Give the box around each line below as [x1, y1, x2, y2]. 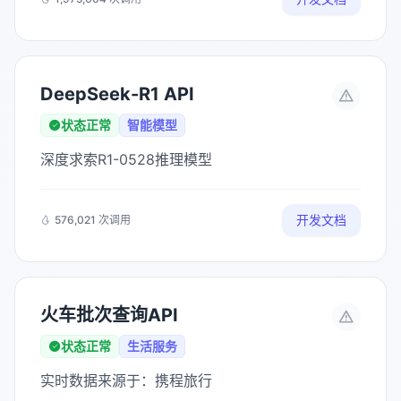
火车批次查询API [40, 304, 178, 326]
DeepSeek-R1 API [40, 83, 194, 105]
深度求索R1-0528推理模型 [40, 150, 212, 168]
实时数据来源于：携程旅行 [40, 371, 212, 389]
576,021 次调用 [55, 213, 131, 226]
